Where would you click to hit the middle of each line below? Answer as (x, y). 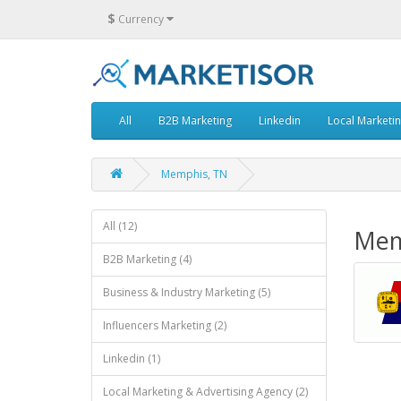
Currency (141, 19)
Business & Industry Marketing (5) (187, 292)
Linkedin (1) (132, 358)
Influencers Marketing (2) (165, 325)
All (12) (120, 226)
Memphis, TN (194, 174)
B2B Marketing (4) (147, 259)
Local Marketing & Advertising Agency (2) (205, 392)
